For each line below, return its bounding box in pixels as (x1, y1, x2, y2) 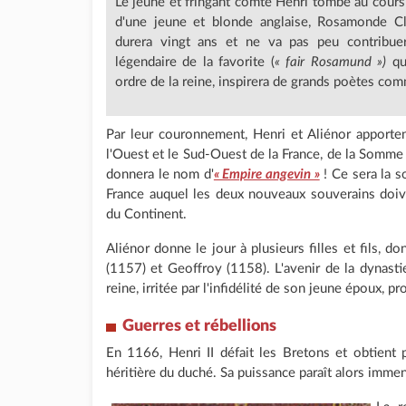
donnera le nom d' (106, 167, 214, 181)
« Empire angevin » (213, 167, 320, 181)
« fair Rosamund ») (274, 54, 387, 69)
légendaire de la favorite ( (115, 54, 275, 69)
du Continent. (106, 207, 187, 221)
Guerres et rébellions (122, 317, 276, 334)
